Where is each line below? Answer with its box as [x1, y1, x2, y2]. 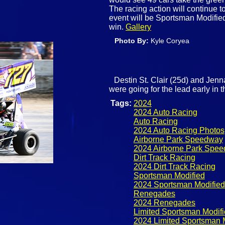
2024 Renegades [133, 198, 195, 207]
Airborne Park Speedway [133, 135, 223, 144]
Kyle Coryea [151, 37, 190, 45]
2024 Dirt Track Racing [133, 162, 215, 171]
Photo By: [115, 37, 151, 45]
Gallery [126, 23, 152, 32]
